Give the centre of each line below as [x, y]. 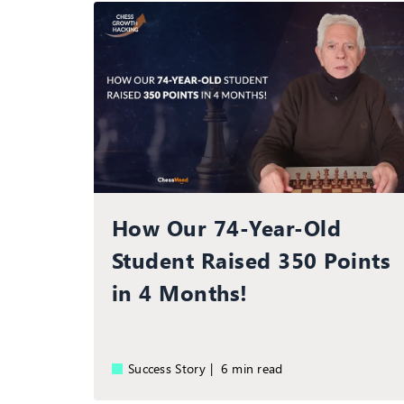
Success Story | [174, 369]
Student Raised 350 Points [251, 260]
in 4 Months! [180, 293]
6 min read [256, 369]
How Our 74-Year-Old [227, 228]
